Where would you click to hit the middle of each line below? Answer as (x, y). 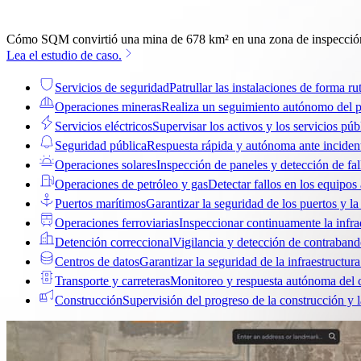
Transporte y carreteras (112, 281)
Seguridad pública (101, 145)
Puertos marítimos (100, 203)
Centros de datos (97, 261)
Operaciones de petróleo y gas (131, 184)
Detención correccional (114, 242)
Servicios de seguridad (112, 87)
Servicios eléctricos (104, 126)
